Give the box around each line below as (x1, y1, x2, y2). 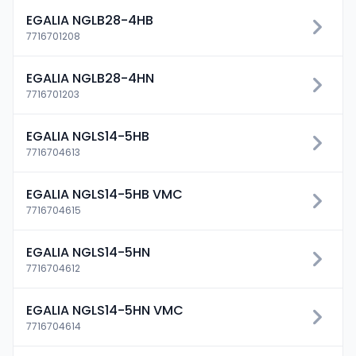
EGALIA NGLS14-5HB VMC (26, 185, 183, 203)
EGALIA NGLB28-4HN (26, 69, 154, 87)
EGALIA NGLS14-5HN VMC (26, 301, 184, 319)
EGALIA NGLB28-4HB (26, 11, 153, 29)
